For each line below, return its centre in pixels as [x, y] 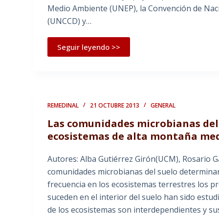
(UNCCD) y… [70, 21]
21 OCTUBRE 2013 [115, 106]
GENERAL [163, 106]
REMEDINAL [63, 106]
